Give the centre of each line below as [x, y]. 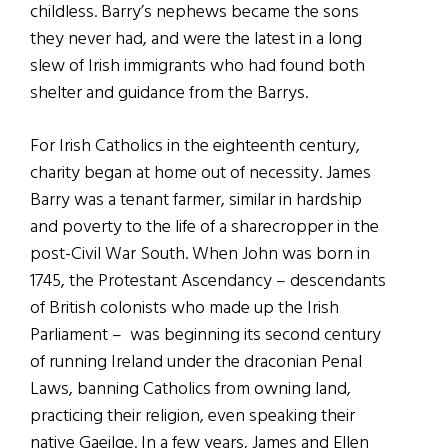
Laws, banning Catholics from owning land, [190, 389]
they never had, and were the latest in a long [196, 39]
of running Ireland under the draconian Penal [196, 362]
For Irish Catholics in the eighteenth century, [195, 146]
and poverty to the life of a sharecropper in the [204, 227]
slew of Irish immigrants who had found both [197, 66]
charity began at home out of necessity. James [200, 173]
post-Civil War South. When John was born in [200, 254]
